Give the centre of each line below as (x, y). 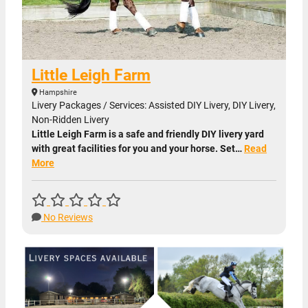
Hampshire (57, 92)
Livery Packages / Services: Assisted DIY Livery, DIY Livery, (154, 105)
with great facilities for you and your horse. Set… (138, 148)
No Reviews (67, 217)
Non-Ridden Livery (70, 119)
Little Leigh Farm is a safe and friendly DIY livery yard (148, 134)
